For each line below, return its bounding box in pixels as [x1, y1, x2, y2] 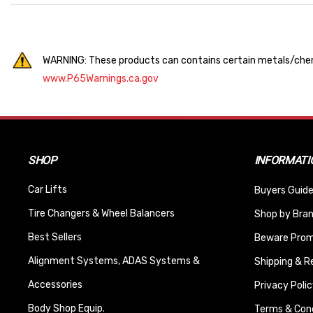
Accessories [28, 279, 82, 291]
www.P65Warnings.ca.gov [43, 73, 159, 85]
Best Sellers [28, 231, 82, 244]
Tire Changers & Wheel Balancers [28, 208, 175, 220]
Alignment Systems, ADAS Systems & [28, 255, 200, 268]
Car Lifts [28, 184, 67, 196]
